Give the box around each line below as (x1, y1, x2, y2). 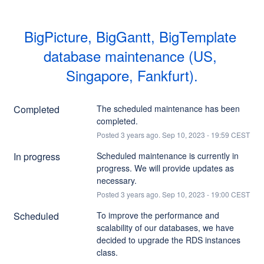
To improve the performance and (96, 209, 219, 221)
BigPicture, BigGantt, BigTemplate (24, 25, 236, 47)
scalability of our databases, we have (96, 221, 234, 233)
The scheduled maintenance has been (96, 102, 240, 114)
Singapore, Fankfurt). (66, 64, 198, 85)
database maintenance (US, (43, 45, 217, 66)
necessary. (96, 174, 137, 186)
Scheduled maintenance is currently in (96, 149, 239, 161)
